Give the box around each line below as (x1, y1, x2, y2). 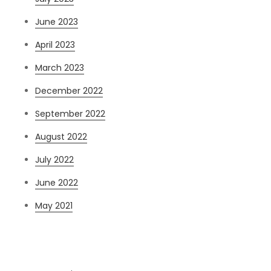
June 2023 (35, 16, 79, 28)
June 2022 (35, 177, 79, 189)
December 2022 (35, 85, 103, 97)
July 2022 (35, 154, 74, 166)
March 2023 (35, 62, 85, 74)
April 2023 (35, 39, 76, 51)
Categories (22, 232, 83, 247)
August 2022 (35, 131, 88, 143)
